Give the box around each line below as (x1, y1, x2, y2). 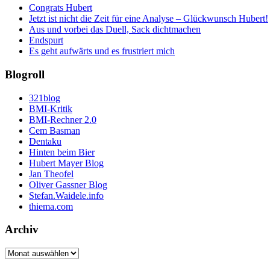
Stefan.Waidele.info (29, 190, 104, 201)
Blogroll (5, 67, 45, 81)
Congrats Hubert (29, 2, 92, 13)
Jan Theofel (29, 168, 74, 179)
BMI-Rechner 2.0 (29, 114, 96, 125)
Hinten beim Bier (29, 146, 95, 157)
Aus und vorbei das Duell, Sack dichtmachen (29, 24, 201, 35)
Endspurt (29, 35, 63, 46)
